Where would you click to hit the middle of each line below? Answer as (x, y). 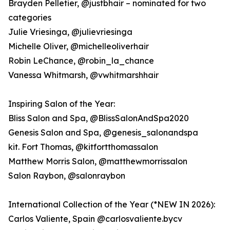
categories (30, 18)
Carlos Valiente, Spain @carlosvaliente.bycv (95, 219)
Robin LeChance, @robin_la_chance (81, 61)
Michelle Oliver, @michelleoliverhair (79, 46)
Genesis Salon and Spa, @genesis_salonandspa (103, 133)
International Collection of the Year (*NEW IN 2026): (112, 205)
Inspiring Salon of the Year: (62, 104)
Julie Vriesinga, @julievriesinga (70, 32)
